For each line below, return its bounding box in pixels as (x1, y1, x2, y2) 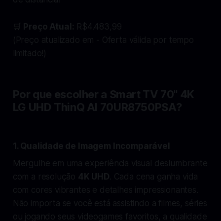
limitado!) (12, 48, 47, 58)
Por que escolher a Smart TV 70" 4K (12, 87, 194, 101)
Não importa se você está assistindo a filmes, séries (12, 198, 207, 208)
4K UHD (77, 171, 110, 182)
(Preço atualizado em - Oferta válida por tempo (12, 35, 194, 45)
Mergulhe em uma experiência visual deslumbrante (12, 158, 208, 168)
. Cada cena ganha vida (109, 171, 198, 182)
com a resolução (12, 171, 78, 182)
